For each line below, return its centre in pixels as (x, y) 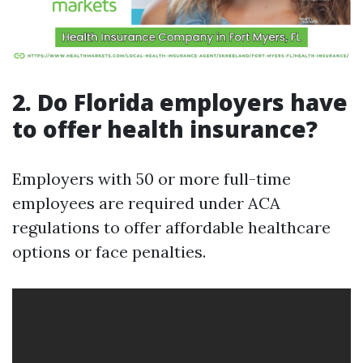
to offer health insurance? (165, 129)
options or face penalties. (109, 252)
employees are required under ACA (146, 203)
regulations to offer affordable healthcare (171, 227)
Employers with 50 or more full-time (152, 179)
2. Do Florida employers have (180, 102)
